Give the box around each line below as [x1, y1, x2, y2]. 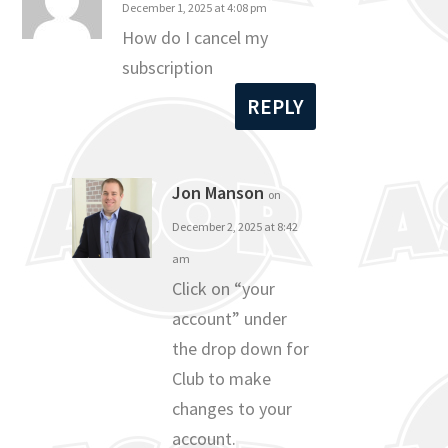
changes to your [172, 396, 293, 420]
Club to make [172, 366, 272, 390]
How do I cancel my [122, 25, 269, 49]
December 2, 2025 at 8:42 [172, 218, 299, 234]
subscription [122, 55, 214, 79]
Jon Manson [172, 180, 265, 204]
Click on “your [172, 276, 276, 300]
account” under [172, 306, 288, 330]
